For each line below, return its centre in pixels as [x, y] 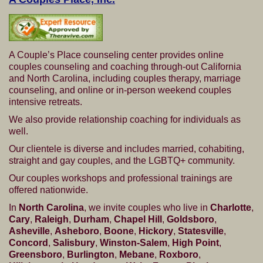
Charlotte [231, 207]
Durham [91, 219]
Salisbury [74, 242]
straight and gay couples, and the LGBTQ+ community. [122, 160]
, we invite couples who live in [147, 207]
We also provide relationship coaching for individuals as [125, 119]
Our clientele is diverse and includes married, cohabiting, [127, 149]
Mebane [137, 254]
